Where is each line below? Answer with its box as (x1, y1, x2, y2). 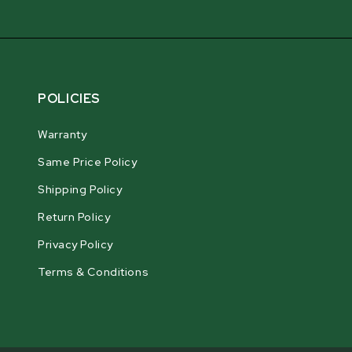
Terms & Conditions (38, 264, 149, 279)
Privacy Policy (38, 236, 113, 251)
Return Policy (38, 209, 111, 224)
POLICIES (38, 90, 101, 107)
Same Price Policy (38, 154, 137, 169)
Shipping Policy (38, 181, 123, 196)
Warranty (38, 126, 87, 141)
